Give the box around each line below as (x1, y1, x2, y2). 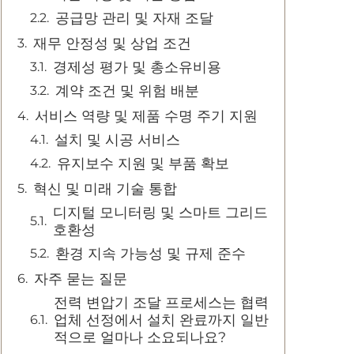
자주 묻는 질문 (34, 270, 127, 288)
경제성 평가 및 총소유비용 (53, 58, 221, 76)
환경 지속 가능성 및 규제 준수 (55, 245, 246, 262)
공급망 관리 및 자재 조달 (55, 9, 213, 27)
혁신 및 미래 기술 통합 (33, 180, 177, 198)
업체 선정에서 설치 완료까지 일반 (54, 311, 269, 329)
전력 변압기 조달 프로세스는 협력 (54, 294, 269, 311)
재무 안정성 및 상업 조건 (33, 35, 191, 52)
